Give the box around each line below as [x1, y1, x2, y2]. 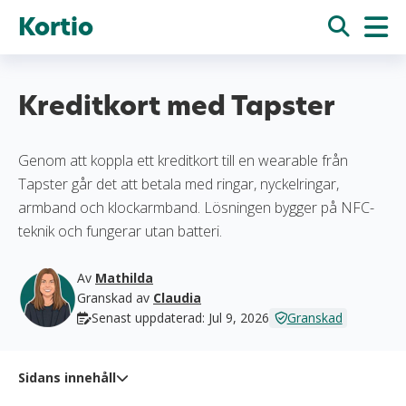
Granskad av [77, 289, 153, 306]
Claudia [153, 289, 201, 306]
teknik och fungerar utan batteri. [18, 221, 222, 241]
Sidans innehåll [18, 369, 116, 386]
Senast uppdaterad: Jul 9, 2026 [92, 309, 269, 326]
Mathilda [95, 269, 153, 286]
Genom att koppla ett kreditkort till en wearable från [18, 150, 348, 170]
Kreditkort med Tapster [18, 88, 335, 124]
